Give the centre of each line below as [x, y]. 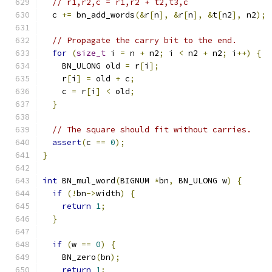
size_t [91, 53]
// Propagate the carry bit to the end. [144, 40]
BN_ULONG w [200, 181]
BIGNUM [137, 181]
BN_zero [69, 257]
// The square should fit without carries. [152, 130]
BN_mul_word [86, 181]
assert [67, 142]
